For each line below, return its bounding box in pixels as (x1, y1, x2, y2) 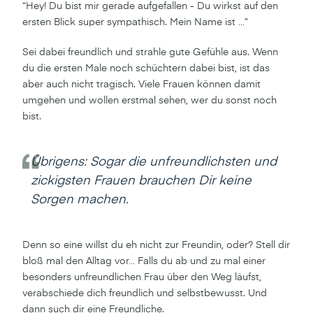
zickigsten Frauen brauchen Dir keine (31, 174, 252, 187)
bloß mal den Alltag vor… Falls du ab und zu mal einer (22, 256, 265, 266)
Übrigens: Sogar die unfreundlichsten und (31, 155, 277, 168)
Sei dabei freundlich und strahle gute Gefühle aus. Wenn (22, 47, 278, 57)
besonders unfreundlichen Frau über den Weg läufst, (22, 272, 261, 282)
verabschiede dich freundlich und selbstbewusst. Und (22, 288, 267, 298)
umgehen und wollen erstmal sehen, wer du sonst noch (22, 95, 277, 105)
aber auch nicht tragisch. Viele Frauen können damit (22, 79, 261, 89)
